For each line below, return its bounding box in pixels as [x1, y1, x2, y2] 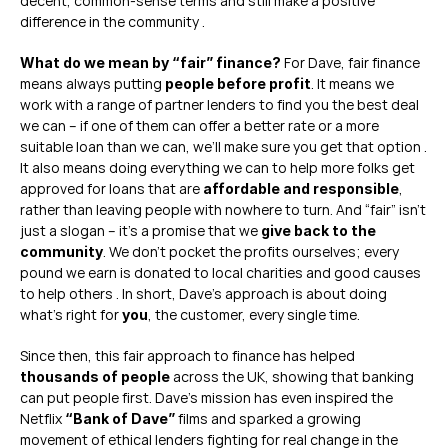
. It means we [311, 74, 394, 93]
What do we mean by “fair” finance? [20, 54, 281, 71]
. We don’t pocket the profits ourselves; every [103, 242, 399, 261]
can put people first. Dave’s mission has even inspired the [20, 388, 393, 407]
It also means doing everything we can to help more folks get [20, 158, 415, 177]
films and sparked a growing [175, 409, 361, 428]
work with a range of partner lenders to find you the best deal [20, 95, 419, 114]
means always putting [20, 74, 165, 93]
